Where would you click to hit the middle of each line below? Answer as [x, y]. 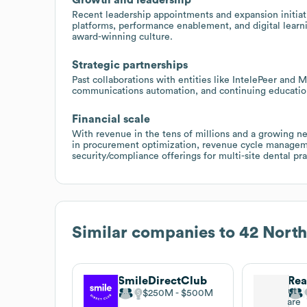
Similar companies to [156, 233]
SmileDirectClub [162, 281]
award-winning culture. [122, 37]
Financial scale [111, 119]
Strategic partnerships [130, 65]
